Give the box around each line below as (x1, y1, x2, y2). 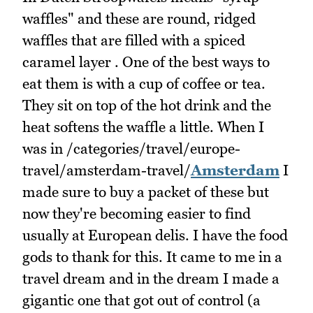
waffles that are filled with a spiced (22, 31, 245, 49)
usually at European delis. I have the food (22, 226, 288, 244)
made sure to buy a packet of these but (22, 182, 269, 201)
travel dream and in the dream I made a (22, 269, 279, 287)
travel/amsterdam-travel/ (22, 161, 191, 179)
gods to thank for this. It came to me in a (22, 247, 282, 265)
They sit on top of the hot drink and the (22, 96, 271, 114)
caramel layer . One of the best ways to (22, 52, 270, 71)
